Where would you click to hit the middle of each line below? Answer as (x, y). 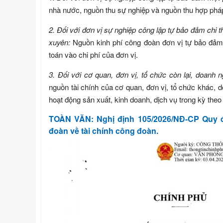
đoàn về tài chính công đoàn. (104, 131)
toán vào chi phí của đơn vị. (93, 55)
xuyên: (61, 42)
